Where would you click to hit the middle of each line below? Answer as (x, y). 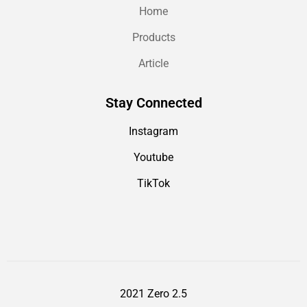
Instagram (153, 131)
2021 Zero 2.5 (153, 293)
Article (153, 64)
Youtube (153, 158)
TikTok (153, 184)
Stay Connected (153, 102)
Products (153, 37)
